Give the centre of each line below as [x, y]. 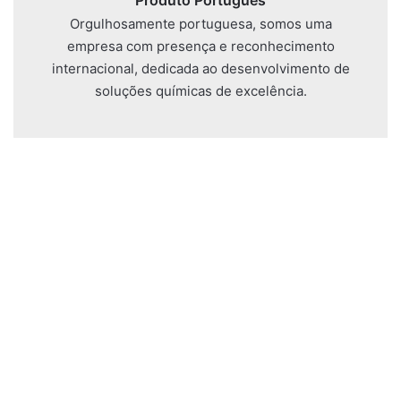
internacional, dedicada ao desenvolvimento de [200, 69]
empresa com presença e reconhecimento [200, 47]
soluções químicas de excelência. [200, 91]
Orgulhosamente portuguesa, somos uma [200, 24]
